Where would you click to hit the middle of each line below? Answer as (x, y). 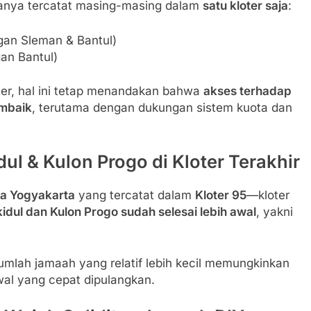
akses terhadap (247, 91)
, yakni (275, 212)
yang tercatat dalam (135, 195)
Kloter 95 (221, 195)
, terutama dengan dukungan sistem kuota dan (162, 108)
